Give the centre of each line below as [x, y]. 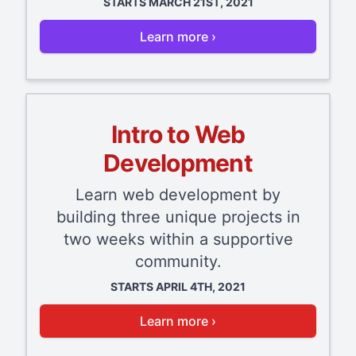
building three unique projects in [178, 217]
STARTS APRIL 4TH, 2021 [178, 287]
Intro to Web [178, 135]
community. [178, 262]
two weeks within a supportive [178, 240]
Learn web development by [178, 195]
